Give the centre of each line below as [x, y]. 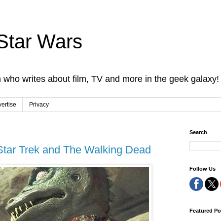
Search [198, 132]
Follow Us [203, 169]
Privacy [39, 105]
